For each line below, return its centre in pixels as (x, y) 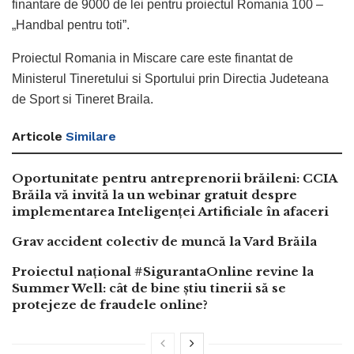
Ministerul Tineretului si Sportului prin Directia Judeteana (170, 78)
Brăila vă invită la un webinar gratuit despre (154, 194)
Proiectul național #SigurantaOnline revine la (163, 271)
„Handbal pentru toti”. (71, 24)
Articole (37, 136)
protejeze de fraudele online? (110, 304)
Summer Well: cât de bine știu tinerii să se (149, 288)
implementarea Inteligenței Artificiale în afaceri (170, 211)
